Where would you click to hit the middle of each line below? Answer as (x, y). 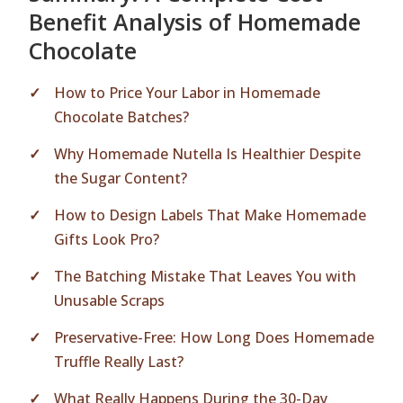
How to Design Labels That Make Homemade (210, 215)
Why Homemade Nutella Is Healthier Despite (207, 154)
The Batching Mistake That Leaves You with (205, 276)
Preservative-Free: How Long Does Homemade (214, 337)
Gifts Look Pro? (107, 239)
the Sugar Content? (121, 178)
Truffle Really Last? (119, 362)
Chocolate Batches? (121, 117)
